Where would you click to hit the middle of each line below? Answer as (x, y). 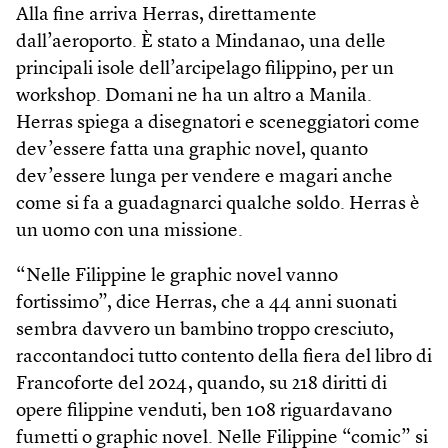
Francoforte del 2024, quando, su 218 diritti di (201, 384)
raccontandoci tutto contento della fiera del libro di (224, 357)
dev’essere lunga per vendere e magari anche (204, 177)
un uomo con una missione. (129, 231)
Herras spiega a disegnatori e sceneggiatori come (218, 123)
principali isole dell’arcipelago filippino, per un (205, 69)
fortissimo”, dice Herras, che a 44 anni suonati (206, 303)
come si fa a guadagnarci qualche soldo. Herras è (218, 204)
